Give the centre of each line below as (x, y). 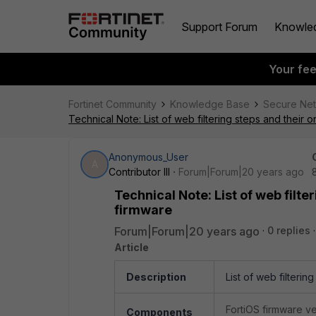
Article (132, 247)
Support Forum (219, 26)
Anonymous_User (148, 157)
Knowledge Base (210, 104)
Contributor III (139, 172)
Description (156, 277)
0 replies (289, 230)
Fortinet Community (113, 104)
